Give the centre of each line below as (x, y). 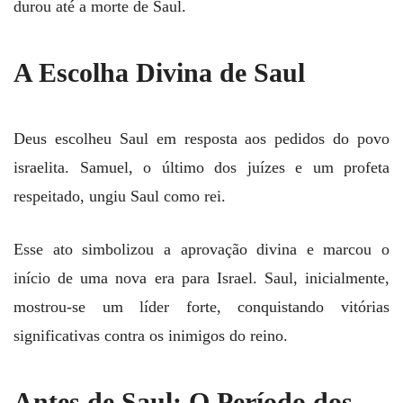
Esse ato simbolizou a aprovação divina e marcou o (201, 250)
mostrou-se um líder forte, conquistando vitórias (201, 307)
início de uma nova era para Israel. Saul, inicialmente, (201, 278)
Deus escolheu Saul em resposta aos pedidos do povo (201, 139)
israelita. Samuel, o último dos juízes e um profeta (201, 168)
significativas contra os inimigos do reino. (151, 336)
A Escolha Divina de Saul (159, 72)
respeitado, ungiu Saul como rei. (120, 197)
